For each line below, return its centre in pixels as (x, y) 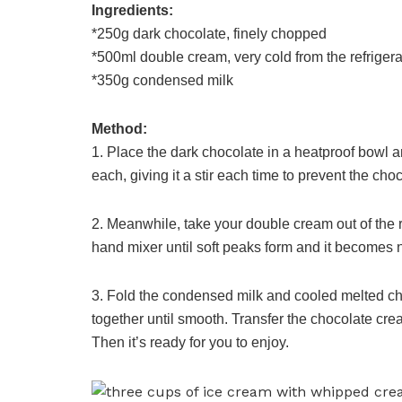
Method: (119, 128)
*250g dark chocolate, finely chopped (209, 33)
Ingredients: (132, 10)
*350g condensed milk (162, 80)
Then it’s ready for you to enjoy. (190, 342)
